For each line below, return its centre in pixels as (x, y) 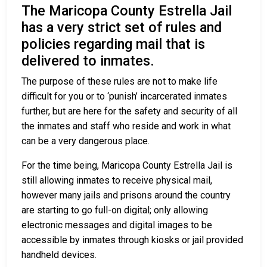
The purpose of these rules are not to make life (119, 82)
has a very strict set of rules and (122, 28)
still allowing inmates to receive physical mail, (117, 181)
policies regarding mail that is (113, 44)
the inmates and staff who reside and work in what (126, 126)
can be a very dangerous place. (86, 141)
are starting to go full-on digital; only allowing (115, 210)
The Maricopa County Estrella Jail (127, 11)
